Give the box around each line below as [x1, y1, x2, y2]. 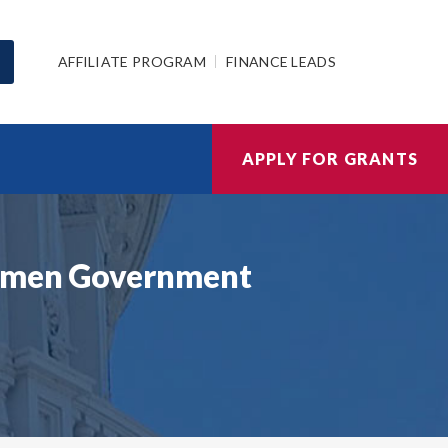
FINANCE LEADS [226, 52, 336, 70]
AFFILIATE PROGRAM [57, 52, 207, 70]
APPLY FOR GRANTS [241, 149, 418, 168]
